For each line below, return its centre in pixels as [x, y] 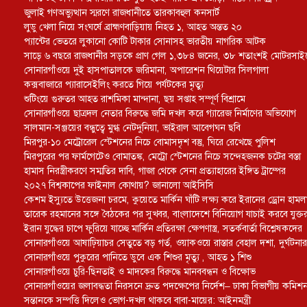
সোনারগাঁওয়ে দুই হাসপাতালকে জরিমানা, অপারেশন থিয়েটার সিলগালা [146, 70]
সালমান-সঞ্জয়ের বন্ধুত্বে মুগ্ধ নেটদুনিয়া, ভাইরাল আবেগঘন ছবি [132, 127]
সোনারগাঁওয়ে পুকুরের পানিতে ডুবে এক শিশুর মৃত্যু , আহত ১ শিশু [138, 257]
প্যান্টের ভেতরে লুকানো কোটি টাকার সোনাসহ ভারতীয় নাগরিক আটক [145, 41]
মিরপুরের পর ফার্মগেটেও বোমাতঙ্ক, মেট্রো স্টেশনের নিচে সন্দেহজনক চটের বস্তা [162, 156]
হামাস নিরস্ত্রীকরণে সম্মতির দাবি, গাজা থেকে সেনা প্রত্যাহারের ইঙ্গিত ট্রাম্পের [155, 171]
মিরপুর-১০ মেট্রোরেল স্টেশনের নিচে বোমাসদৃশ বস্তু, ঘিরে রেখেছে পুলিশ [150, 142]
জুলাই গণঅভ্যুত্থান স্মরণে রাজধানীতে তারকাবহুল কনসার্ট [122, 12]
